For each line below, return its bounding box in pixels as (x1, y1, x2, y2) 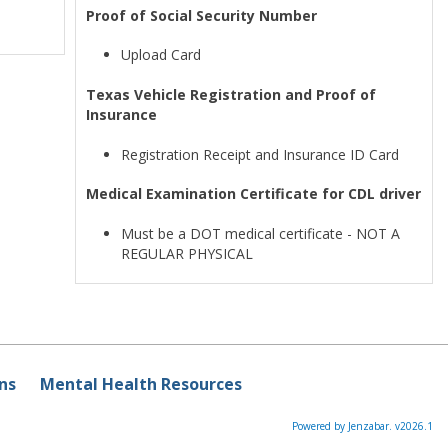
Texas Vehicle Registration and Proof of (86, 84, 377, 104)
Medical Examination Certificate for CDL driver (86, 184, 422, 204)
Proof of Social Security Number (86, 5, 318, 25)
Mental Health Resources (39, 373, 242, 396)
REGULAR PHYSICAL (121, 243, 254, 263)
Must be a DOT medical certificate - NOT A (121, 223, 401, 243)
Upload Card (121, 45, 206, 65)
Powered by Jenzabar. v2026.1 (292, 419, 433, 434)
